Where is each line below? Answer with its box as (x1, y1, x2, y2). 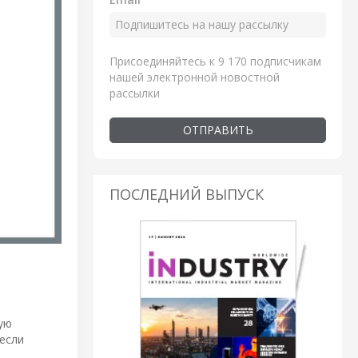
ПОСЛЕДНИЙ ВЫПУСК (109, 184, 264, 204)
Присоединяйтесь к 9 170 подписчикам (109, 53, 321, 69)
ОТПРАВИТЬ (182, 121, 253, 137)
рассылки (109, 85, 160, 101)
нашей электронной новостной (109, 69, 280, 85)
